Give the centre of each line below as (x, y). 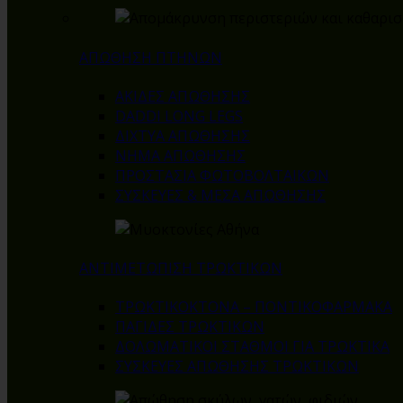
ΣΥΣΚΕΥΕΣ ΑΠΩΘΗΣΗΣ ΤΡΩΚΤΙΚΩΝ (237, 367)
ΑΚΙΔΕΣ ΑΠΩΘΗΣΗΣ (183, 96)
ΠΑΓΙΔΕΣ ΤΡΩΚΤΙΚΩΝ (190, 327)
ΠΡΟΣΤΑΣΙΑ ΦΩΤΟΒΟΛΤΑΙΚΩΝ (222, 175)
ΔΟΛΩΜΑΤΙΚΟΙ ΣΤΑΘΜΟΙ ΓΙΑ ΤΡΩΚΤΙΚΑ (252, 347)
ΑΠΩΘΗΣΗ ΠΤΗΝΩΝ (151, 57)
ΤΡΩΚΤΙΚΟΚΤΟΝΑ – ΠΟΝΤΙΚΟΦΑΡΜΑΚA (254, 307)
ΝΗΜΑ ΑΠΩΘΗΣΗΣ (180, 155)
